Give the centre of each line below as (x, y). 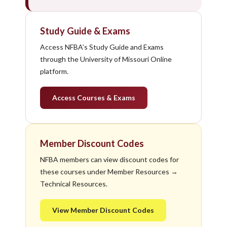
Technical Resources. (74, 184)
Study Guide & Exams (85, 31)
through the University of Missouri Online (106, 59)
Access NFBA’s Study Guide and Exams (102, 47)
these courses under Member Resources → (109, 172)
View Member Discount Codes (103, 210)
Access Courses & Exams (94, 98)
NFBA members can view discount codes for (109, 160)
